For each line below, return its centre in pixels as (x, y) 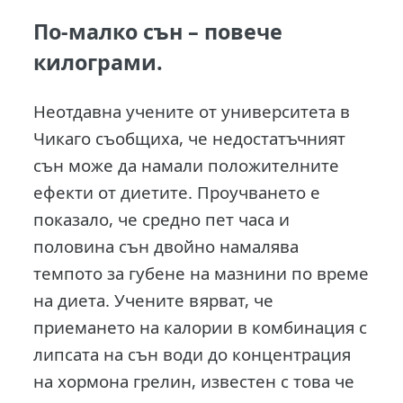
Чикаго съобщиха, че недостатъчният (190, 138)
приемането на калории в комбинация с (201, 327)
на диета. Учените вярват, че (154, 300)
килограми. (99, 62)
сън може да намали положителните (187, 165)
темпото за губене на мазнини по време (201, 273)
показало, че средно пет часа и (162, 219)
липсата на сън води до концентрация (193, 354)
